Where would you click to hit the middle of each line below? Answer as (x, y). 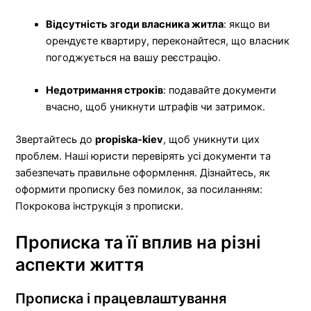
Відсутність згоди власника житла (135, 24)
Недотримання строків (105, 91)
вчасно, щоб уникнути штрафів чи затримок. (156, 107)
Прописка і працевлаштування (121, 298)
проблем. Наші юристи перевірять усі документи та (143, 157)
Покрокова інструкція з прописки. (100, 207)
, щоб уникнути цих (212, 140)
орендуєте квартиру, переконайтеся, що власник (168, 41)
